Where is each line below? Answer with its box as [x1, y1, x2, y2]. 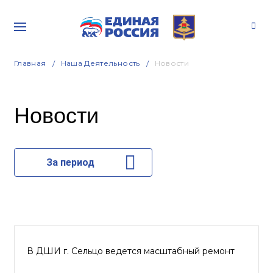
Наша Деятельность [60, 58, 140, 68]
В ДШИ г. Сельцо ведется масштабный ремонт [27, 246, 235, 257]
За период [46, 157, 94, 168]
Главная [14, 58, 46, 68]
